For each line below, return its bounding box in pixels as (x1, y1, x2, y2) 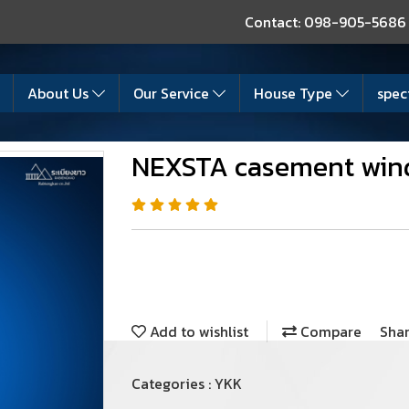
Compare (297, 320, 362, 342)
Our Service (133, 81, 213, 104)
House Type (254, 81, 336, 104)
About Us (27, 81, 92, 104)
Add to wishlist (146, 320, 248, 342)
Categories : (131, 372, 215, 394)
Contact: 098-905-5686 (244, 11, 406, 33)
